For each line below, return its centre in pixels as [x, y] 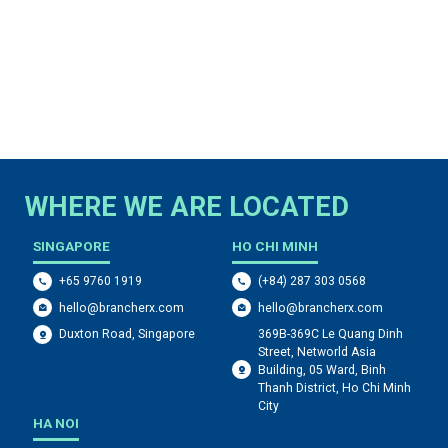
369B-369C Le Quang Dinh [331, 333]
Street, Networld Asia [317, 351]
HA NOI [55, 422]
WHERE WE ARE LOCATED [187, 206]
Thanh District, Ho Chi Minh [335, 387]
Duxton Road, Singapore [127, 334]
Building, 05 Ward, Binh [322, 369]
